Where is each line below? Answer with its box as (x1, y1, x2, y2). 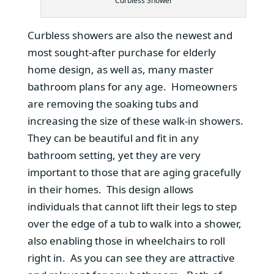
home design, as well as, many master (27, 62, 213, 76)
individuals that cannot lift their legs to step (27, 199, 237, 213)
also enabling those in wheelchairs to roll (27, 233, 225, 248)
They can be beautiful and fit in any (27, 130, 199, 145)
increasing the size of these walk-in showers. (27, 113, 246, 128)
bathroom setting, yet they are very (27, 147, 201, 162)
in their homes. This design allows (27, 182, 193, 196)
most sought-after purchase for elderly (27, 45, 216, 59)
